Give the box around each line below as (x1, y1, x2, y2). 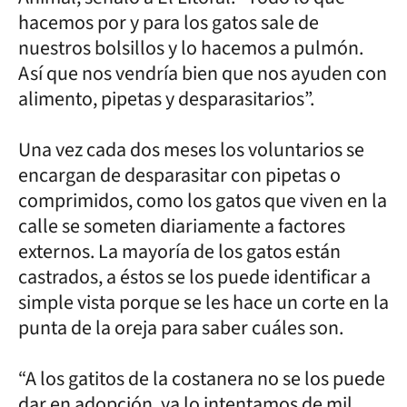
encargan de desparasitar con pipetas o (18, 160, 341, 190)
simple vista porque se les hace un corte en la (18, 287, 389, 317)
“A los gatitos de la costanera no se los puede (18, 363, 385, 393)
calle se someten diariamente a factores (18, 211, 345, 241)
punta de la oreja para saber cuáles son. (18, 313, 347, 342)
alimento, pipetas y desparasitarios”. (18, 84, 318, 114)
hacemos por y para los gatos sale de (18, 7, 319, 37)
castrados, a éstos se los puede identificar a (18, 262, 371, 292)
